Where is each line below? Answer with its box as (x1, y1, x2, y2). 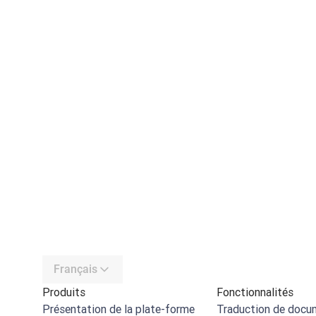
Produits (42, 285, 85, 299)
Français (54, 262, 97, 276)
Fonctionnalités (217, 285, 294, 299)
